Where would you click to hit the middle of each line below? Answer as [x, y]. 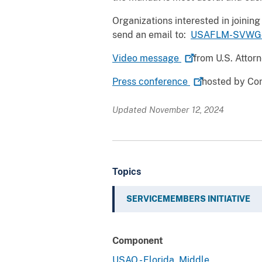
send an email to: [151, 35]
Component [138, 240]
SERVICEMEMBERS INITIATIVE [188, 199]
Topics [127, 171]
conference [164, 81]
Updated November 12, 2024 [168, 109]
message [161, 58]
